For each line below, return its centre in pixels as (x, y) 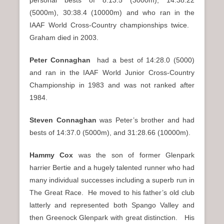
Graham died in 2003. (64, 37)
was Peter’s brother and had (147, 120)
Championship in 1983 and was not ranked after (112, 85)
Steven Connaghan (64, 120)
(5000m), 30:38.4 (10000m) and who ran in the (112, 12)
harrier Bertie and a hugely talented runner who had (112, 167)
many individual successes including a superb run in (112, 180)
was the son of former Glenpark (136, 155)
